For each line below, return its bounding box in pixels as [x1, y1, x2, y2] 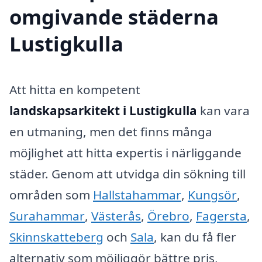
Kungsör [188, 187, 237, 204]
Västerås [91, 208, 141, 225]
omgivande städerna [9, 3, 219, 31]
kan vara [197, 102, 250, 119]
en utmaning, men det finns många [9, 123, 212, 140]
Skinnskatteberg [9, 229, 104, 246]
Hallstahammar [93, 187, 181, 204]
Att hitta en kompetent [9, 81, 140, 98]
